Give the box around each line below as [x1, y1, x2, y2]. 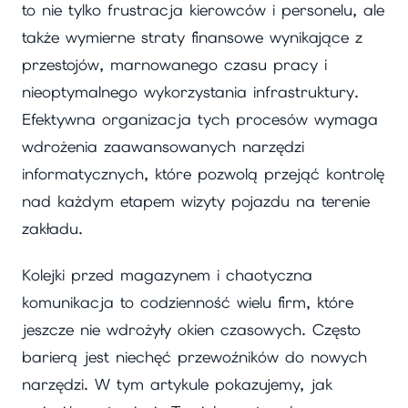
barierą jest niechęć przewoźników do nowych [22, 346, 367, 367]
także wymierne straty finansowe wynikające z [22, 27, 362, 48]
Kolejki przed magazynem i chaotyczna [22, 264, 312, 285]
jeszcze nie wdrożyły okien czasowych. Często [22, 319, 361, 340]
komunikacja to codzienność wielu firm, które [22, 291, 353, 312]
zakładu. [22, 219, 83, 240]
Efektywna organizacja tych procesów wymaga [22, 109, 378, 130]
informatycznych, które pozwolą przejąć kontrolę [22, 164, 384, 185]
